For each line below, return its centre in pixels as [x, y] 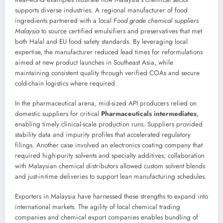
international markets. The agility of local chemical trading [98, 207]
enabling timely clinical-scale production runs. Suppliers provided [109, 124]
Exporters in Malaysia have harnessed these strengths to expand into [111, 197]
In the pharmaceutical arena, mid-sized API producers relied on [106, 104]
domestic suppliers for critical [58, 114]
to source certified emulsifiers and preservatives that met [121, 31]
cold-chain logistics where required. [66, 83]
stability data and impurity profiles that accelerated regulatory [103, 135]
